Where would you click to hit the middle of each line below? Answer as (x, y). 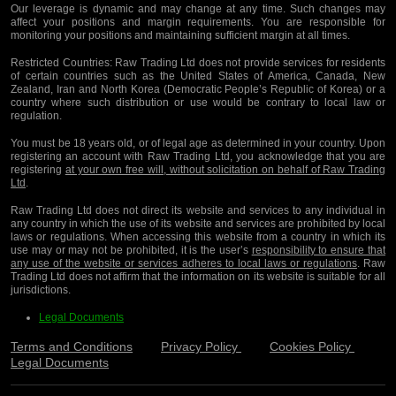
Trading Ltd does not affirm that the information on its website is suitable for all (198, 276)
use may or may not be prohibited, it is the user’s (131, 250)
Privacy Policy (201, 346)
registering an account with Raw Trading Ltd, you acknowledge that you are (198, 156)
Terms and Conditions (72, 346)
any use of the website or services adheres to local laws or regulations (184, 263)
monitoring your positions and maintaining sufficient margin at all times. (180, 35)
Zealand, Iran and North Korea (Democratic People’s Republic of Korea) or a (198, 89)
